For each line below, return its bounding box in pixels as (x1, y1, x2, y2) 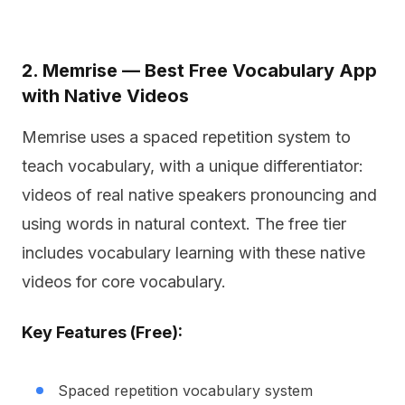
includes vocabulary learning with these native (22, 243, 365, 262)
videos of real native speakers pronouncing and (22, 185, 377, 204)
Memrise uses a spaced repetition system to (22, 127, 351, 146)
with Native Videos (22, 85, 189, 107)
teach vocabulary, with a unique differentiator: (22, 156, 363, 175)
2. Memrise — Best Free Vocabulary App (22, 60, 377, 81)
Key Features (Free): (22, 323, 183, 342)
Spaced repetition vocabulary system (58, 381, 313, 400)
